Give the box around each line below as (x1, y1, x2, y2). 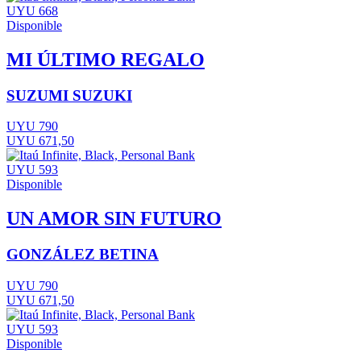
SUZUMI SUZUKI (6, 86, 132, 104)
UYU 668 (6, 3, 58, 18)
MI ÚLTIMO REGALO (6, 48, 205, 70)
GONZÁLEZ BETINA (6, 246, 159, 263)
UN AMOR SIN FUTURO (6, 208, 222, 230)
